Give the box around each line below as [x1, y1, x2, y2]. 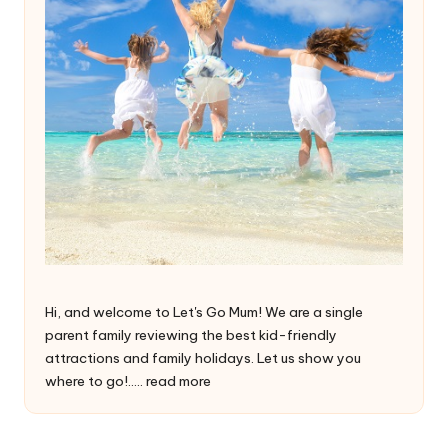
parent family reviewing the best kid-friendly [45, 326, 337, 345]
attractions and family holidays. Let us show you [45, 349, 361, 368]
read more [146, 372, 211, 391]
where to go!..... [45, 372, 146, 391]
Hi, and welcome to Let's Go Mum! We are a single [45, 303, 363, 322]
